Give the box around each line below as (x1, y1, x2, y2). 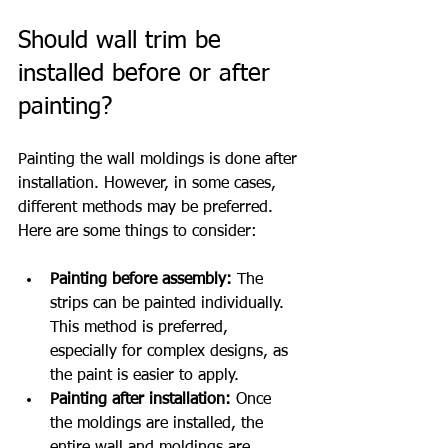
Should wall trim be (18, 28, 229, 53)
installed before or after (18, 61, 278, 86)
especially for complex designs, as (50, 343, 293, 360)
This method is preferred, (50, 319, 233, 336)
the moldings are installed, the (50, 415, 268, 432)
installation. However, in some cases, (18, 175, 281, 192)
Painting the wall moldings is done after (18, 151, 302, 168)
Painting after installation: (50, 391, 231, 408)
